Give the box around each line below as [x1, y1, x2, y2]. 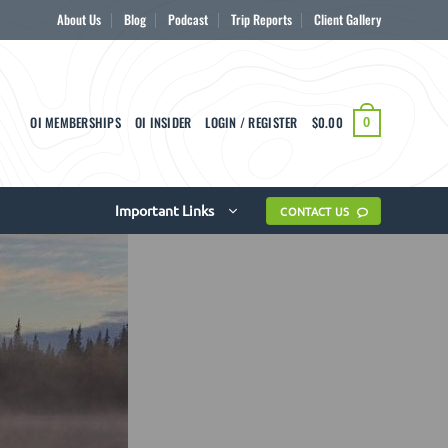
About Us [57, 10, 102, 29]
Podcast [168, 10, 209, 29]
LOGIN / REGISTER [205, 113, 298, 132]
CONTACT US [280, 202, 350, 219]
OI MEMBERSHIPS [30, 113, 121, 132]
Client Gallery [313, 10, 381, 29]
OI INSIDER [134, 113, 192, 132]
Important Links [115, 201, 215, 219]
